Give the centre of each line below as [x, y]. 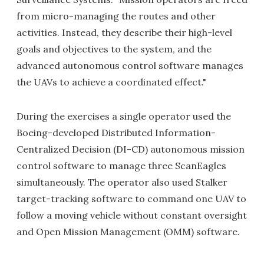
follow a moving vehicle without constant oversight [132, 215]
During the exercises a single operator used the [124, 116]
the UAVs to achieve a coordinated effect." [111, 82]
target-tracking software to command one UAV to [131, 199]
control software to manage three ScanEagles [121, 166]
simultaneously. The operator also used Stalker [122, 182]
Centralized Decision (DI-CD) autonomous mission [131, 149]
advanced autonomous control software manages [130, 65]
